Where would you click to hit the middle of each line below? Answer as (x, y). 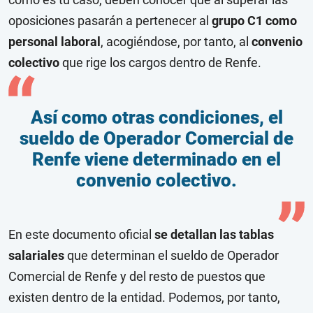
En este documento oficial (81, 235)
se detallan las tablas (214, 235)
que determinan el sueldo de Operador (172, 256)
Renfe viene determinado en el (156, 160)
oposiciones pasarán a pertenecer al (110, 21)
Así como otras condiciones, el (156, 118)
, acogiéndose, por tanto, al (176, 42)
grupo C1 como (254, 21)
